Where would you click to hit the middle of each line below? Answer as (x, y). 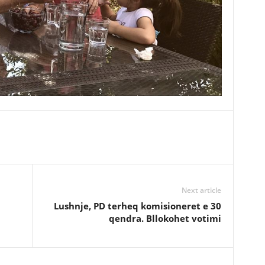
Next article (201, 190)
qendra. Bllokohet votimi (165, 218)
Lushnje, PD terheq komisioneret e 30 (137, 206)
